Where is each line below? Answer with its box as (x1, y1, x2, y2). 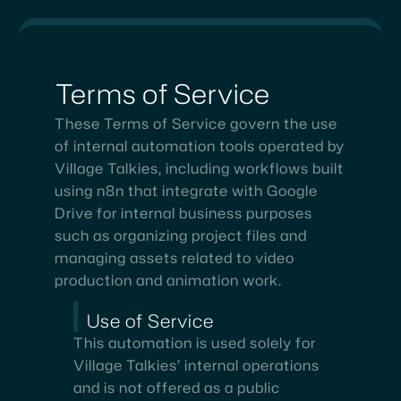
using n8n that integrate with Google (55, 181, 318, 201)
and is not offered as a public (73, 378, 280, 398)
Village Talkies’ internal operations (73, 355, 320, 376)
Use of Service (87, 308, 214, 334)
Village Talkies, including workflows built (55, 158, 344, 179)
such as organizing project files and (55, 226, 307, 246)
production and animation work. (55, 270, 282, 291)
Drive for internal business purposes (55, 203, 312, 224)
